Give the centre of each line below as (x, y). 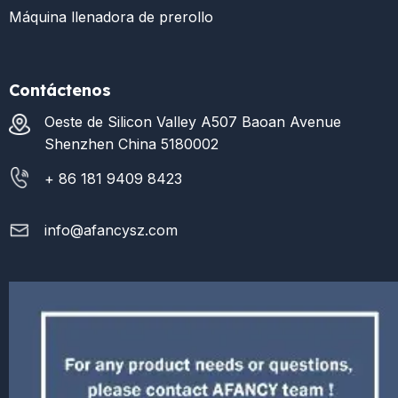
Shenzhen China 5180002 (131, 144)
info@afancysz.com (111, 230)
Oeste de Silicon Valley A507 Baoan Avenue (193, 122)
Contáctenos (60, 91)
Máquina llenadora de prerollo (111, 17)
